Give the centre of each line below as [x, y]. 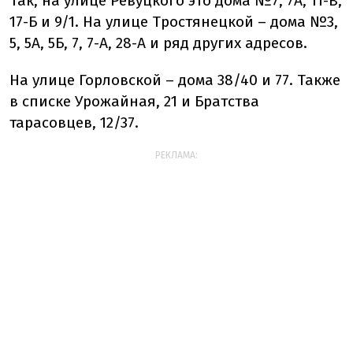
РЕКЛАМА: [176, 155]
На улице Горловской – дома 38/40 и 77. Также [175, 80]
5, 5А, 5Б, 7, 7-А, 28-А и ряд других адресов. [158, 43]
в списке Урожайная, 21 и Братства [134, 101]
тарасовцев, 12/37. [74, 122]
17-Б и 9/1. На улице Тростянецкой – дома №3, [174, 21]
